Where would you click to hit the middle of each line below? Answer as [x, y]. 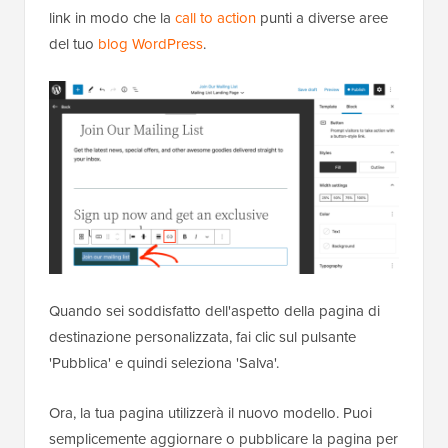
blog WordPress [150, 44]
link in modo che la [112, 18]
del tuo [73, 44]
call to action [215, 18]
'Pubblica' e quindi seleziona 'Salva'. [164, 362]
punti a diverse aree [322, 18]
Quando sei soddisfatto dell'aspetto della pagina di [214, 310]
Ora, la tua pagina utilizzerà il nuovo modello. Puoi [210, 412]
